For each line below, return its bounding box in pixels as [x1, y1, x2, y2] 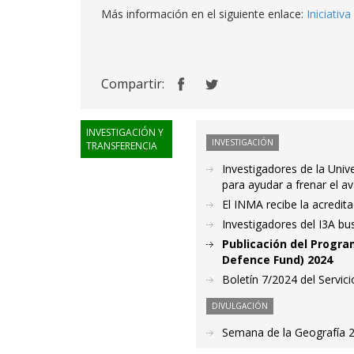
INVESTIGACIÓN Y [86, 126, 164, 139]
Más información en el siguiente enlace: [101, 6, 307, 21]
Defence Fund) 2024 [222, 252, 333, 267]
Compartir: [101, 75, 164, 92]
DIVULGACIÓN [212, 300, 269, 311]
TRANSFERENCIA [86, 139, 157, 153]
